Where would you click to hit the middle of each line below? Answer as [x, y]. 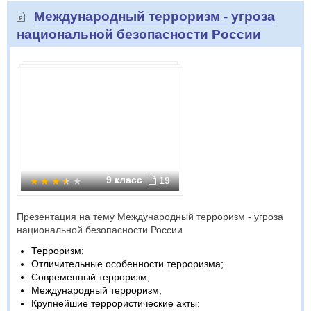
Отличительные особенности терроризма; [127, 264]
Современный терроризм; [91, 277]
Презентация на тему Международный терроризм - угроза [150, 217]
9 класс [126, 180]
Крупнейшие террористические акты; [116, 303]
